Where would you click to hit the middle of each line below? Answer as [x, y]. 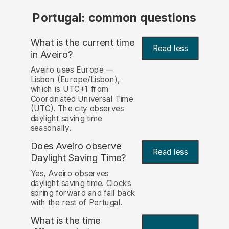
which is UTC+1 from [70, 89]
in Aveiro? [52, 54]
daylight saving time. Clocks [81, 183]
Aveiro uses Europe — [72, 70]
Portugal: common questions [114, 18]
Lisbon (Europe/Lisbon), [75, 80]
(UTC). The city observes [77, 109]
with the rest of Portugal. [76, 202]
